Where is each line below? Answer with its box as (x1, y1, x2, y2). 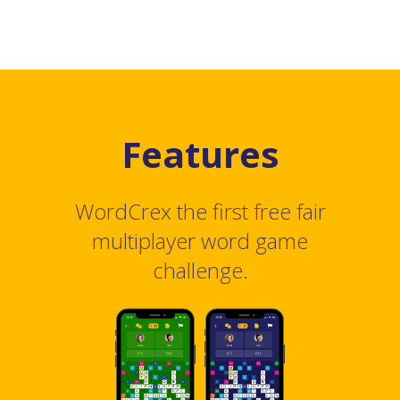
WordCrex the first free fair (74, 196, 326, 227)
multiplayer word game (92, 226, 308, 256)
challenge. (152, 255, 248, 286)
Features (121, 129, 279, 179)
